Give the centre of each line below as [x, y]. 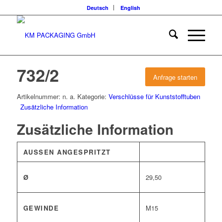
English [130, 8]
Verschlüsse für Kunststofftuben [154, 96]
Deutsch [97, 8]
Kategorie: [93, 96]
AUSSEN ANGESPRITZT [65, 152]
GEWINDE [41, 208]
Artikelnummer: [39, 96]
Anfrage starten [175, 77]
